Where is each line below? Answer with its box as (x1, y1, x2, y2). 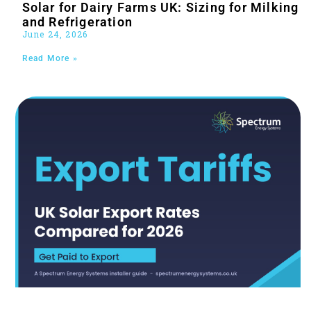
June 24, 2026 (22, 28, 88, 40)
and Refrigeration (22, 15, 133, 30)
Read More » (22, 53, 78, 64)
